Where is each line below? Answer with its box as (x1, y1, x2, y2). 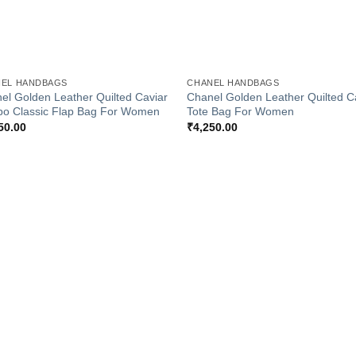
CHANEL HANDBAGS (187, 77, 280, 87)
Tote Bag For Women (187, 104, 295, 118)
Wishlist (126, 242, 160, 253)
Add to (129, 231, 157, 242)
